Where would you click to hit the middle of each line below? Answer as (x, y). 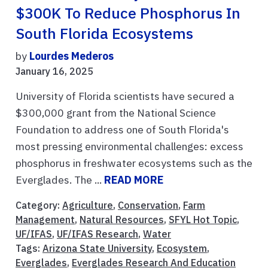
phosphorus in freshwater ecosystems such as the (134, 163)
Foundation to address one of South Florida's (122, 129)
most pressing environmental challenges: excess (130, 146)
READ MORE (134, 179)
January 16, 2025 (54, 71)
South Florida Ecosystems (104, 33)
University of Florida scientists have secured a (125, 96)
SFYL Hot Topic (203, 219)
